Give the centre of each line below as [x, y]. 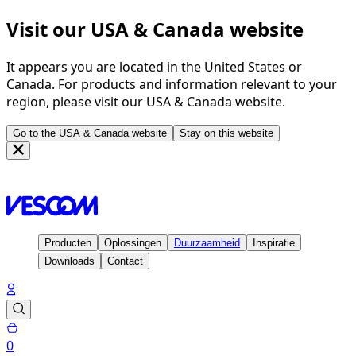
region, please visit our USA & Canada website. [146, 101]
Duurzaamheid [207, 242]
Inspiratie [274, 242]
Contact [125, 261]
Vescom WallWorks [207, 223]
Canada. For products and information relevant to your [172, 84]
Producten [68, 242]
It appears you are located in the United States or [154, 66]
